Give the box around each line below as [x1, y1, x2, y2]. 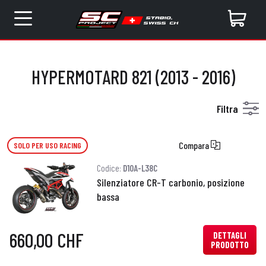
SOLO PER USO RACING [14, 140, 82, 150]
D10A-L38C [122, 163, 157, 173]
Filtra [217, 102, 238, 115]
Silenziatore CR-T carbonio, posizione [96, 176, 245, 189]
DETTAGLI [213, 230, 246, 240]
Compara [179, 140, 211, 151]
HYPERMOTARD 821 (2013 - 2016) [31, 65, 235, 88]
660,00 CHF [9, 228, 84, 252]
